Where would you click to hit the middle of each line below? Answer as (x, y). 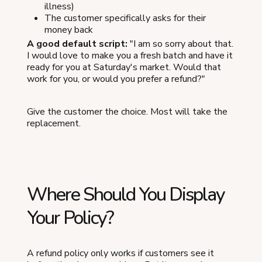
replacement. (54, 124)
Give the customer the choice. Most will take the (127, 112)
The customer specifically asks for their (125, 18)
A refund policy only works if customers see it (120, 254)
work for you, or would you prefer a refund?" (116, 79)
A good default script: (77, 44)
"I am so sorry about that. (180, 44)
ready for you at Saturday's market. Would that (124, 68)
